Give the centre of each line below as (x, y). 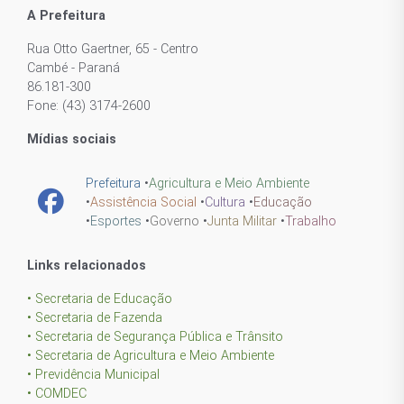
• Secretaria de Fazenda (95, 318)
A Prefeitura (66, 16)
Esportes (116, 222)
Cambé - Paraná (73, 69)
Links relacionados (87, 266)
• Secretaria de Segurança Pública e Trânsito (155, 337)
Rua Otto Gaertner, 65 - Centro (113, 50)
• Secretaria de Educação (100, 299)
